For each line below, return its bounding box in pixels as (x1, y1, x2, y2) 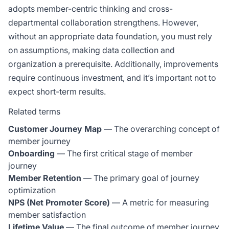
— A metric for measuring (110, 197, 209, 208)
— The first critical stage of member (55, 148, 193, 158)
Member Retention (8, 173, 81, 183)
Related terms (8, 106, 60, 117)
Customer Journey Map (8, 124, 102, 134)
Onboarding (8, 148, 55, 158)
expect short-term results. (8, 86, 106, 97)
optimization (8, 185, 56, 195)
